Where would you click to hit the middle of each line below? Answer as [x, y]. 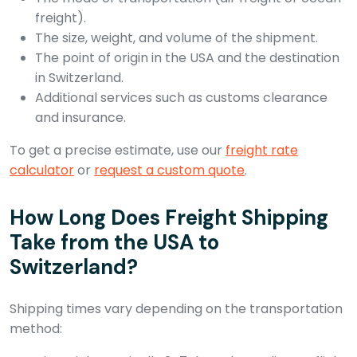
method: [36, 328]
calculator [42, 170]
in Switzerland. [79, 77]
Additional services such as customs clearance [181, 97]
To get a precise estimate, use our [118, 150]
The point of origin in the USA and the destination [187, 57]
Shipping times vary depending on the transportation [176, 308]
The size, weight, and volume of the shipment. [177, 37]
